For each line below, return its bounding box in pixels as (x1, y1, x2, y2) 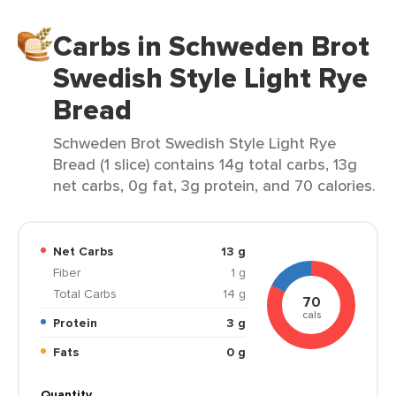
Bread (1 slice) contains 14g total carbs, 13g (53, 153, 357, 175)
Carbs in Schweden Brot (53, 25, 369, 67)
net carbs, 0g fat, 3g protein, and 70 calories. (53, 174, 376, 196)
